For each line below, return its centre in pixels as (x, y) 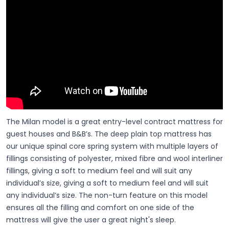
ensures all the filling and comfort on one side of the (100, 207)
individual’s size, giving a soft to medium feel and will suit (107, 183)
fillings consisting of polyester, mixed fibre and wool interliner (114, 158)
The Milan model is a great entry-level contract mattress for (114, 121)
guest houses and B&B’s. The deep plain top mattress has (109, 134)
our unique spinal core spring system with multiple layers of (112, 146)
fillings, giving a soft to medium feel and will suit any (99, 170)
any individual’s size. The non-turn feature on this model (107, 195)
